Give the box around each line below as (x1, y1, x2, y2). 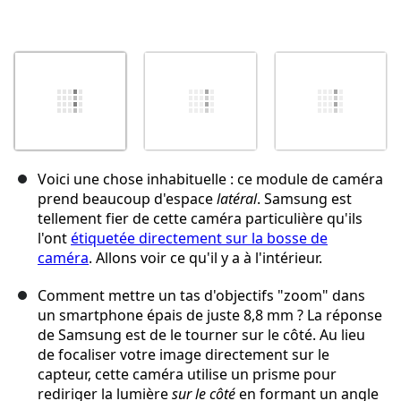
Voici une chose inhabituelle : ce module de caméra (38, 169, 383, 190)
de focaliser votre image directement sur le (38, 345, 329, 365)
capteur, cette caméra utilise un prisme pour (38, 364, 337, 385)
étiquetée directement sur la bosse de (71, 228, 328, 249)
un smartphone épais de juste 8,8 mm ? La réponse (38, 305, 382, 326)
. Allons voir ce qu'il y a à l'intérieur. (89, 248, 322, 269)
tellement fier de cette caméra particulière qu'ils (38, 209, 363, 229)
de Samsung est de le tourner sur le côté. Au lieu (38, 325, 365, 346)
